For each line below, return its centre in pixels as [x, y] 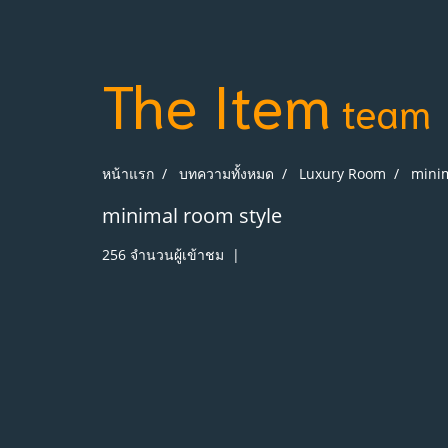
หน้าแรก [128, 173]
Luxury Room [342, 173]
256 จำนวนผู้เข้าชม [163, 254]
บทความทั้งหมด [226, 173]
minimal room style [192, 215]
